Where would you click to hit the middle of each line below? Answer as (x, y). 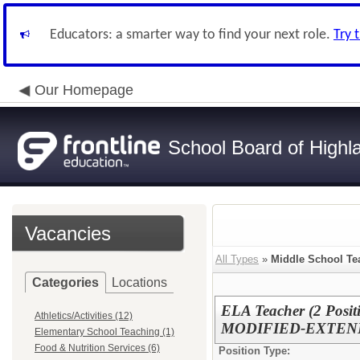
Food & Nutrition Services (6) (97, 348)
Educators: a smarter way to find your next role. (192, 35)
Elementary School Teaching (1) (104, 332)
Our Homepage (84, 90)
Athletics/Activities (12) (84, 316)
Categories (65, 282)
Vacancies (68, 233)
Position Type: (254, 351)
